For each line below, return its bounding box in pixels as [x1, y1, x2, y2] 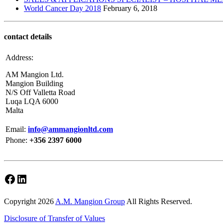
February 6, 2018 [103, 3, 157, 12]
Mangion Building [5, 79, 63, 88]
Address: [5, 53, 33, 62]
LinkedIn [15, 172, 60, 185]
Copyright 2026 [4, 197, 55, 206]
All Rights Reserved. [125, 197, 192, 206]
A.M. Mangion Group [55, 197, 125, 206]
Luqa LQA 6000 [5, 97, 58, 106]
